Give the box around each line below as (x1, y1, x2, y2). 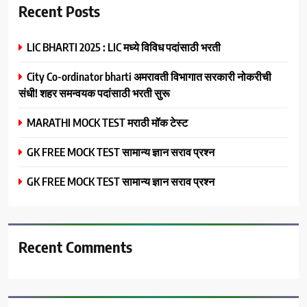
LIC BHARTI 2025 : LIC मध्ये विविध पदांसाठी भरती (27, 39, 221, 54)
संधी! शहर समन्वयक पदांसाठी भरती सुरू (19, 85, 170, 100)
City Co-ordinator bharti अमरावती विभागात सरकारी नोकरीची (27, 69, 271, 84)
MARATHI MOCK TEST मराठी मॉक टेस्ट (27, 114, 188, 130)
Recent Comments (19, 236, 132, 256)
